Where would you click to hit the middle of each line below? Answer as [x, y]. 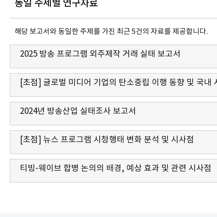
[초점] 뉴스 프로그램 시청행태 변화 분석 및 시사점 [107, 140]
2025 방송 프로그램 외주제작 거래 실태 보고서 [100, 54]
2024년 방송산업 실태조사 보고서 [78, 111]
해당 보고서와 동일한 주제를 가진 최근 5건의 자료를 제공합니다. [111, 31]
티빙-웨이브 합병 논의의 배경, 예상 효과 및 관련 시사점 [116, 168]
